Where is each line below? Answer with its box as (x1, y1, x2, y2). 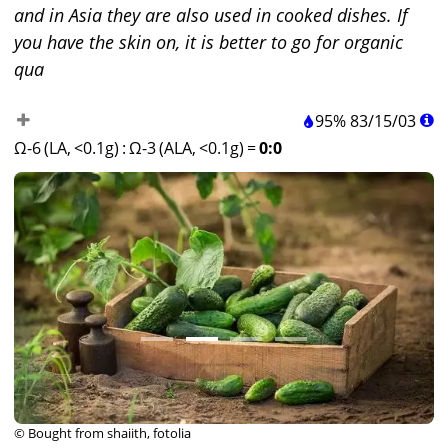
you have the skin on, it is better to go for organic (14, 30, 403, 54)
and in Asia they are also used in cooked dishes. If (14, 3, 408, 27)
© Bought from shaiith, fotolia (14, 424, 191, 442)
